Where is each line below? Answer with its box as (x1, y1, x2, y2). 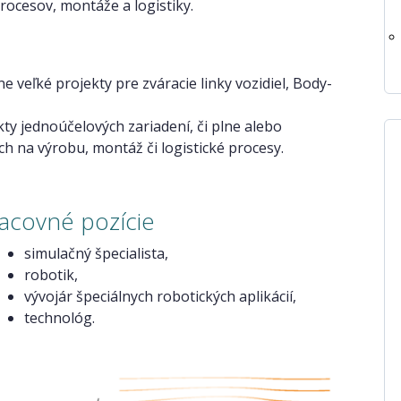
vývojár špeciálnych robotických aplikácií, (23, 286, 296, 306)
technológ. (23, 308, 95, 328)
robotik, (23, 265, 78, 285)
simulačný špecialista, (23, 243, 168, 263)
